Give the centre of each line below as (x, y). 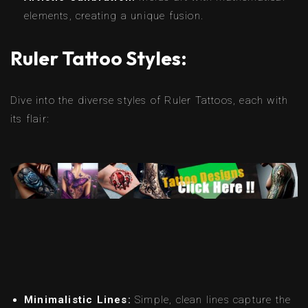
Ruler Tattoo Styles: (99, 58)
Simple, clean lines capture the (211, 300)
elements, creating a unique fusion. (114, 15)
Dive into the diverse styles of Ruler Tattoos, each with (150, 100)
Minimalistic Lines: (78, 300)
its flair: (30, 119)
